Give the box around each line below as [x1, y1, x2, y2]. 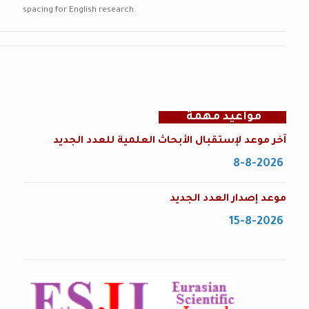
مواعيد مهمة [159, 111, 286, 123]
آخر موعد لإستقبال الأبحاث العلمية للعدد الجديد [53, 136, 286, 147]
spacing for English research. [23, 6, 136, 15]
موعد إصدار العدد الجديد [170, 194, 286, 205]
